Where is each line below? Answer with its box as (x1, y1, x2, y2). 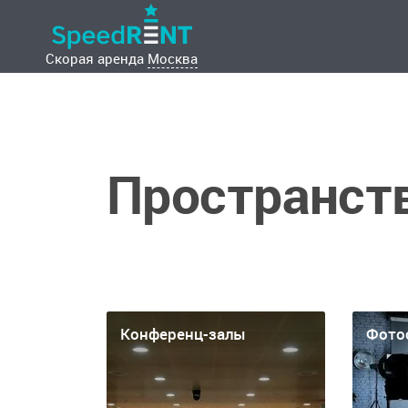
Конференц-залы (120, 323, 246, 344)
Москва (148, 49, 198, 67)
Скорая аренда (46, 49, 148, 67)
